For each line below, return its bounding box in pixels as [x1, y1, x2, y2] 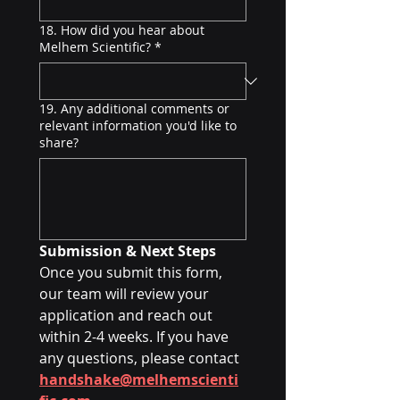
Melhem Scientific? [39, 38, 151, 55]
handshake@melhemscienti [39, 370, 238, 389]
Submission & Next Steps [39, 241, 216, 261]
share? [39, 134, 79, 151]
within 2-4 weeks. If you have [39, 327, 229, 346]
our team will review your [39, 284, 209, 304]
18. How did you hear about [39, 21, 204, 38]
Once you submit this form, [39, 262, 222, 282]
